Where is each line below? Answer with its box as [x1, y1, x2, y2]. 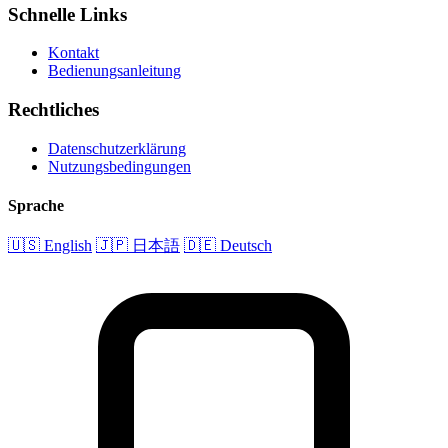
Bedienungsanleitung [48, 62, 181, 80]
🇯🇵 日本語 [96, 237, 180, 255]
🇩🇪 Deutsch [184, 237, 272, 255]
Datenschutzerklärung [48, 139, 186, 157]
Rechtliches [8, 98, 99, 120]
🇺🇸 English [8, 237, 92, 255]
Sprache [8, 196, 64, 214]
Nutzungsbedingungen [48, 157, 191, 175]
